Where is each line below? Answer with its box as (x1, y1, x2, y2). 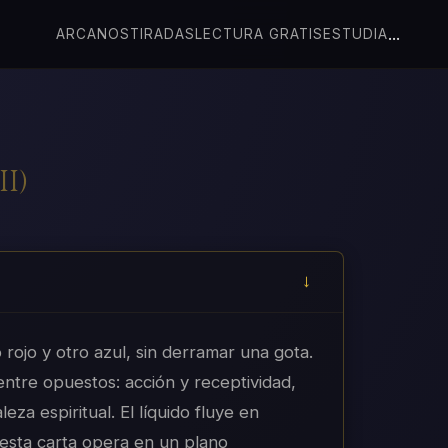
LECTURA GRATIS (195, 26, 323, 43)
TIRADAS (130, 26, 195, 43)
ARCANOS (56, 26, 130, 43)
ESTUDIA (323, 26, 388, 43)
